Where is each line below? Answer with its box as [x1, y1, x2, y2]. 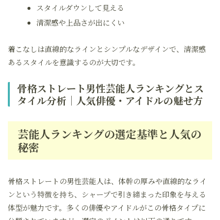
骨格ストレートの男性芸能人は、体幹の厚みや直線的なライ [8, 176, 207, 186]
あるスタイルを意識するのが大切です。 [8, 57, 140, 67]
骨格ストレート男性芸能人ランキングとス [17, 81, 204, 95]
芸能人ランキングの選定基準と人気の [18, 126, 201, 141]
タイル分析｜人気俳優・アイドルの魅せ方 [17, 93, 203, 108]
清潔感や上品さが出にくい [36, 17, 125, 27]
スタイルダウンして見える [36, 2, 124, 13]
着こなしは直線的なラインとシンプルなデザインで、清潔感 [8, 44, 206, 54]
